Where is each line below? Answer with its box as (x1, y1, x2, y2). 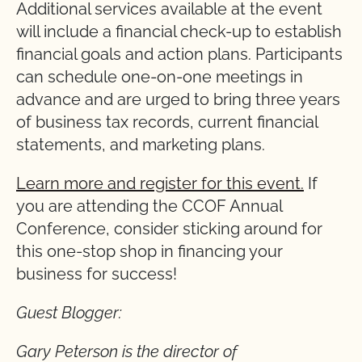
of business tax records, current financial (16, 112, 318, 132)
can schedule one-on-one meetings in (16, 67, 303, 86)
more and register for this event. (60, 174, 304, 193)
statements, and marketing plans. (16, 135, 265, 154)
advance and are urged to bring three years (16, 90, 340, 109)
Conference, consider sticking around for (16, 219, 322, 238)
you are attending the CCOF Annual (16, 196, 282, 216)
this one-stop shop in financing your (16, 242, 283, 261)
